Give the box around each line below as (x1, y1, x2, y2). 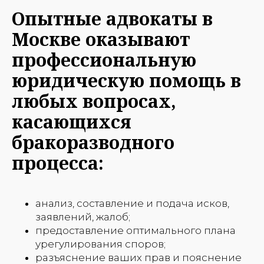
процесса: (12, 150, 104, 175)
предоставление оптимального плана (35, 224, 236, 236)
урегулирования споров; (35, 237, 166, 250)
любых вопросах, (12, 88, 176, 113)
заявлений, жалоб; (35, 210, 130, 223)
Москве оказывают (12, 27, 190, 51)
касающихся (12, 109, 131, 134)
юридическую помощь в (12, 68, 241, 93)
